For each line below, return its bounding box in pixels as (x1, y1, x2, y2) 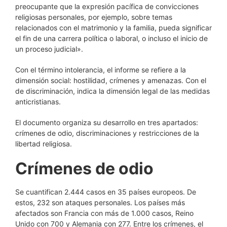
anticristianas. (15, 97, 61, 106)
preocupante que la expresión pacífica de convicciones (15, 2, 199, 11)
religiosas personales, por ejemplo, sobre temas (15, 13, 172, 21)
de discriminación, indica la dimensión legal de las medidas (15, 87, 210, 95)
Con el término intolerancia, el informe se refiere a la (15, 65, 186, 74)
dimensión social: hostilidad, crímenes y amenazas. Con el (15, 76, 206, 85)
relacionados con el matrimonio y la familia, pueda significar (15, 23, 212, 32)
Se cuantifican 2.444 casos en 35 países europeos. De (15, 187, 196, 196)
